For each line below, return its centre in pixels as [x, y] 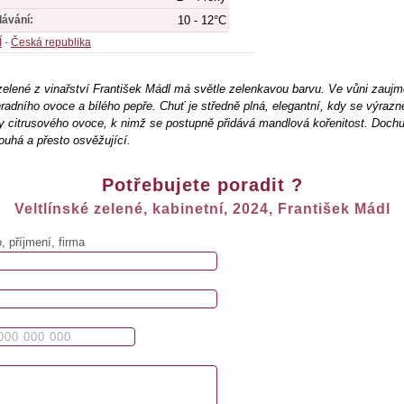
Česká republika [51, 42]
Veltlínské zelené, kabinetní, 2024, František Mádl [202, 208]
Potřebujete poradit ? [202, 184]
